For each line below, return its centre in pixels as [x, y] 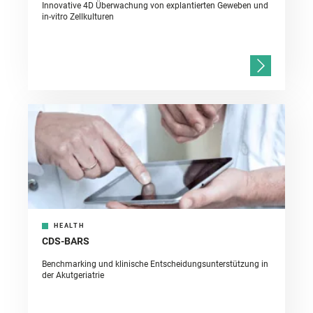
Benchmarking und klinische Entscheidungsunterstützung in [155, 264]
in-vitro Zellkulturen [78, 17]
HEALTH [69, 226]
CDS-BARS [66, 241]
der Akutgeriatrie [73, 276]
